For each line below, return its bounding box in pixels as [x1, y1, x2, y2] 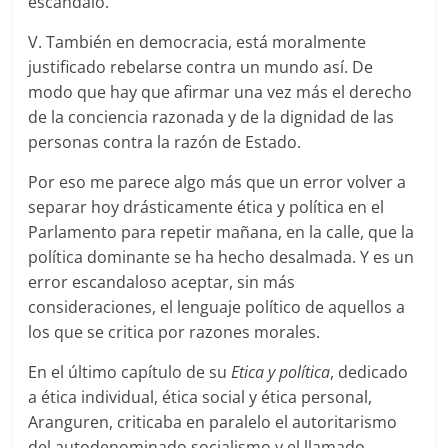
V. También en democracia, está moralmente [28, 30, 367, 53]
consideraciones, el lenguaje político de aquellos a [28, 295, 406, 318]
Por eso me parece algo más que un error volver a [28, 170, 407, 193]
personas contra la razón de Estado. [28, 130, 302, 153]
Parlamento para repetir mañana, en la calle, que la [28, 220, 415, 243]
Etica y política [231, 360, 331, 383]
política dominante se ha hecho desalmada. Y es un [28, 245, 415, 268]
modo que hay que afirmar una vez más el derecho [28, 80, 413, 103]
